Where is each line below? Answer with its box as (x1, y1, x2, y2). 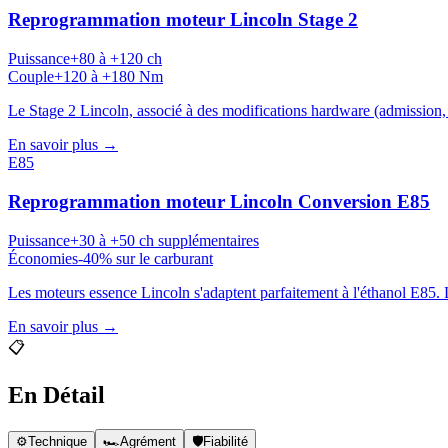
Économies (8, 249, 78, 267)
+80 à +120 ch (70, 50, 162, 68)
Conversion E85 (298, 190, 430, 212)
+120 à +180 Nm (54, 68, 163, 86)
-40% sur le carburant (78, 249, 213, 267)
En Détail (8, 382, 105, 409)
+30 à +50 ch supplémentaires (70, 231, 259, 249)
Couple (8, 68, 54, 86)
